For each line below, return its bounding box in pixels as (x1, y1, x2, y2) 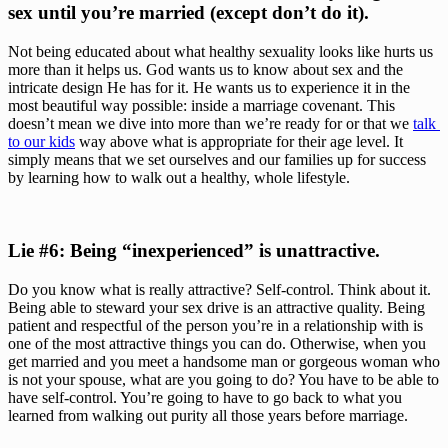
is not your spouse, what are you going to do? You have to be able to (8, 370, 439, 388)
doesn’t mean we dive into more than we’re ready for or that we (8, 115, 413, 133)
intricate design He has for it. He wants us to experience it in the (8, 79, 410, 97)
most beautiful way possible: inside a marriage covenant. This (8, 97, 395, 115)
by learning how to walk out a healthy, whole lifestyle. (8, 169, 350, 187)
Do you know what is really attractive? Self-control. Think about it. (8, 280, 431, 298)
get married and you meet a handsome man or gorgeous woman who (8, 352, 440, 370)
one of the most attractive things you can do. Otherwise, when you (8, 334, 426, 352)
